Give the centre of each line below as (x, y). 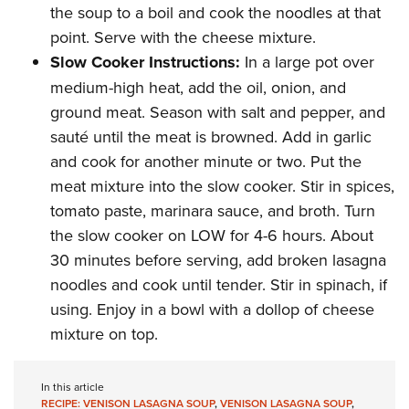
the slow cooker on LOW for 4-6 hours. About (212, 236)
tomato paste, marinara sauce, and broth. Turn (213, 211)
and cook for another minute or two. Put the (206, 162)
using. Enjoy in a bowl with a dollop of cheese (212, 309)
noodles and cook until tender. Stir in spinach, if (219, 285)
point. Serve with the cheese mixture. (183, 37)
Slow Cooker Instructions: (145, 63)
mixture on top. (104, 334)
